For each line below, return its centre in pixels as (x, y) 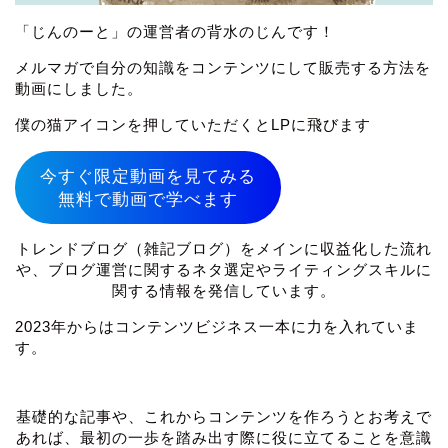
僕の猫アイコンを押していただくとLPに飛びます (193, 125)
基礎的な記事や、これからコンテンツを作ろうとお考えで (224, 416)
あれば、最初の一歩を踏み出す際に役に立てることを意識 (224, 437)
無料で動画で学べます (147, 199)
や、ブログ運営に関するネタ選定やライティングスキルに (224, 270)
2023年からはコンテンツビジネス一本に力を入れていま (217, 327)
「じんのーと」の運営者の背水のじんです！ (175, 31)
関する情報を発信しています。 (224, 291)
